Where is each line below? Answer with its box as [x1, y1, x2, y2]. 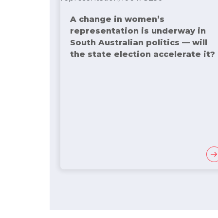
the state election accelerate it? [70, 50, 215, 59]
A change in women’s [70, 15, 164, 24]
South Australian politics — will [70, 38, 207, 47]
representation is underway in [70, 26, 206, 36]
